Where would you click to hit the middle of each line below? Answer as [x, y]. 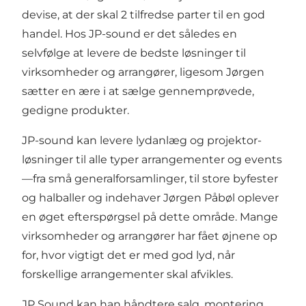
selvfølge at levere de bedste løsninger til [134, 53]
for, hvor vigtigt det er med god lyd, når [128, 255]
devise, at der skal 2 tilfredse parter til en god [143, 15]
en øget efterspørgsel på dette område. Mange [150, 217]
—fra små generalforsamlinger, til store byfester [150, 179]
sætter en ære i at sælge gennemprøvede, [138, 92]
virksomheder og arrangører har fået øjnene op [150, 236]
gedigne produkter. [75, 111]
